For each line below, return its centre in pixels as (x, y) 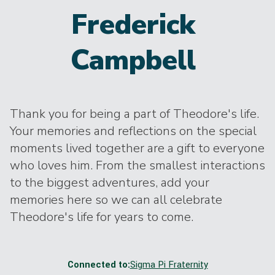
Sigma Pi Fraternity (169, 265)
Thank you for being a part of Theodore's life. (134, 114)
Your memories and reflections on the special (133, 131)
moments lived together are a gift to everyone (137, 148)
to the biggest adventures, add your (110, 183)
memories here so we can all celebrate (116, 200)
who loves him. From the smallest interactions (137, 165)
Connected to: (99, 265)
